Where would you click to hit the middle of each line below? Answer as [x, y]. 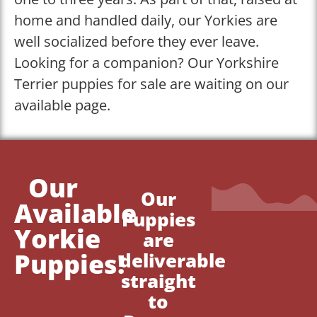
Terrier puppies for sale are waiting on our [151, 83]
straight [158, 281]
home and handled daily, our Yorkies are [146, 20]
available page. [62, 105]
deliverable [173, 261]
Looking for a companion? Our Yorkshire [146, 62]
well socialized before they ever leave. [137, 41]
